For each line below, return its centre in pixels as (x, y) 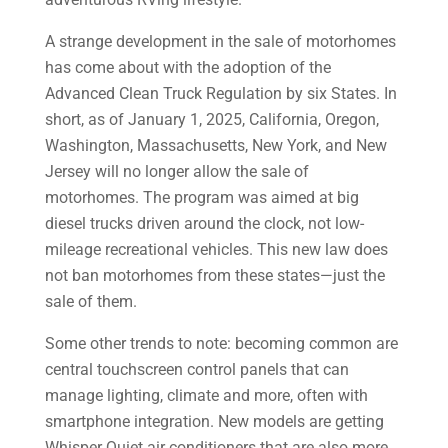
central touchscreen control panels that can (196, 369)
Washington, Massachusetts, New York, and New (215, 145)
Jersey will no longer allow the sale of (176, 171)
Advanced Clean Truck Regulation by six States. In (220, 93)
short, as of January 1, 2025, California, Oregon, (211, 119)
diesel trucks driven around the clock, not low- (204, 223)
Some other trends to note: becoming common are (221, 343)
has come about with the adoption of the (187, 67)
